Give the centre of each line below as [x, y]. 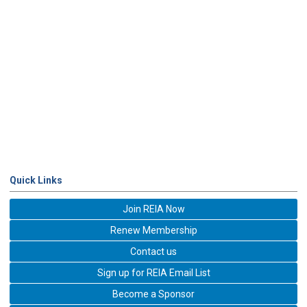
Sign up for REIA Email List [153, 272]
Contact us [153, 251]
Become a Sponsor [153, 294]
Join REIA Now [153, 209]
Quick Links [36, 180]
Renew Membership [153, 230]
